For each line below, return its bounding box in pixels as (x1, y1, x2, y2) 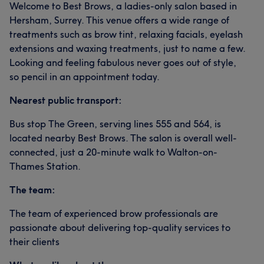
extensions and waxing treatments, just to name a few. (9, 42, 245, 54)
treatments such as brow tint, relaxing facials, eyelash (9, 28, 243, 40)
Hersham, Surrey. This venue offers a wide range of (9, 14, 229, 26)
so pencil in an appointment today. (9, 71, 160, 82)
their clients (9, 236, 60, 247)
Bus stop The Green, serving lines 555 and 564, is (9, 118, 221, 130)
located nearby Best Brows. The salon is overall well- (9, 132, 237, 144)
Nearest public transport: (9, 94, 122, 106)
